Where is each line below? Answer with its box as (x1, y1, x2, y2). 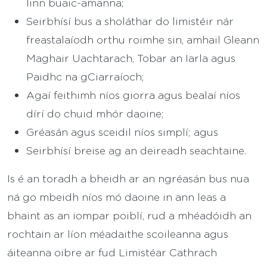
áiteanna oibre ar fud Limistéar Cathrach (7, 246, 217, 259)
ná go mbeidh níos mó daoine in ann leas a (7, 190, 226, 204)
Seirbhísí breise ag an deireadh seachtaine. (26, 144, 246, 157)
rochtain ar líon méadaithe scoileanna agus (7, 227, 228, 241)
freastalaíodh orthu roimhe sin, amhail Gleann (26, 33, 259, 46)
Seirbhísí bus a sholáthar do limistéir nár (26, 14, 234, 28)
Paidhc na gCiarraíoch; (26, 70, 144, 83)
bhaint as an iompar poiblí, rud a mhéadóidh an (7, 209, 252, 222)
